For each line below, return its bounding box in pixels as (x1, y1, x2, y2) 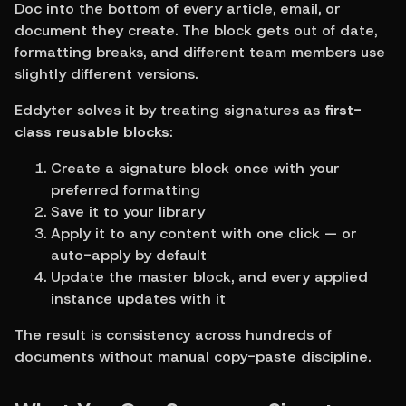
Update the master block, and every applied (51, 266, 368, 286)
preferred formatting (51, 179, 200, 199)
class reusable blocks (14, 121, 169, 141)
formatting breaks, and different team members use (14, 42, 385, 62)
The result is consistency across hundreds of (14, 324, 332, 344)
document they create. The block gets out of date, (14, 20, 377, 40)
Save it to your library (51, 201, 205, 221)
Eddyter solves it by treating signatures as (14, 100, 324, 120)
